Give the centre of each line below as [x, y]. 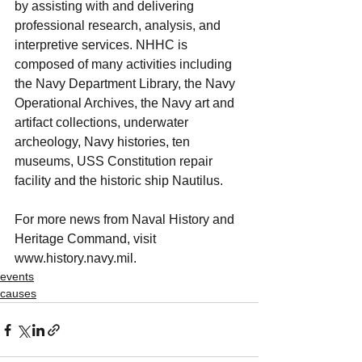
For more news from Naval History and [126, 220]
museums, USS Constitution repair [115, 162]
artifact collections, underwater [103, 123]
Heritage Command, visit [87, 239]
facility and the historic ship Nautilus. [119, 181]
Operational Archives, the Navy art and [126, 103]
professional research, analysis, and [119, 26]
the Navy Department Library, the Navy [126, 84]
